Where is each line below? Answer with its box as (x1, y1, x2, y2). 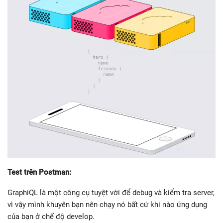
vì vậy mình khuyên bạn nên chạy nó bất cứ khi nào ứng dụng (7, 200, 207, 210)
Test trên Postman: (7, 168, 71, 177)
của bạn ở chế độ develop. (7, 212, 95, 222)
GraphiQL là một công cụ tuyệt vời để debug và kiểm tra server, (7, 188, 215, 198)
